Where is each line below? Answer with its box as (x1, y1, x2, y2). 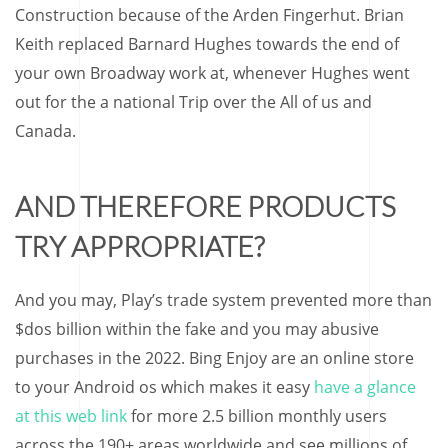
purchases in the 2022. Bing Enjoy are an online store (15, 347, 414, 369)
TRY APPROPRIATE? (15, 229, 264, 263)
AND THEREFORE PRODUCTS (15, 189, 396, 223)
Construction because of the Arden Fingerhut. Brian (15, 4, 404, 26)
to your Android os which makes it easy (15, 376, 314, 398)
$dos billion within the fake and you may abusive (15, 318, 379, 340)
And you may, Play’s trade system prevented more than (15, 289, 432, 311)
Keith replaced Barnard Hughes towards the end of (15, 33, 399, 55)
